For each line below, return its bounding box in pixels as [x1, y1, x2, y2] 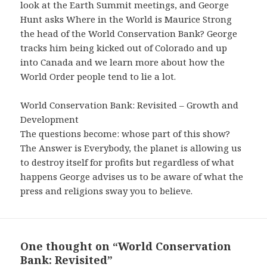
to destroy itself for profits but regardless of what [20, 156, 235, 168]
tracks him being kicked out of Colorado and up [20, 41, 228, 54]
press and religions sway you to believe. [20, 184, 193, 197]
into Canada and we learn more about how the [20, 55, 225, 68]
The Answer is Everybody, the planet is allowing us [20, 141, 242, 154]
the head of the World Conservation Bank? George [20, 27, 238, 39]
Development [20, 113, 79, 125]
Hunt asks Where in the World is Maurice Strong [20, 13, 232, 25]
